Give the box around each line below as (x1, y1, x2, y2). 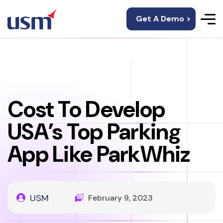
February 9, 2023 (88, 193, 153, 203)
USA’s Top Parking (7, 117, 181, 146)
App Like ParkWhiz (7, 139, 190, 169)
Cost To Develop (7, 95, 165, 124)
